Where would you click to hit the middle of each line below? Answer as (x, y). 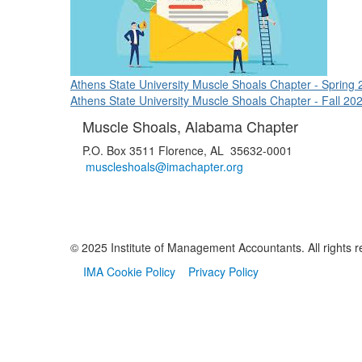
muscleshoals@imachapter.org (164, 166)
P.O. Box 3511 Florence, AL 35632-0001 (187, 150)
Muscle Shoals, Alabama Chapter (190, 126)
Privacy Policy (223, 271)
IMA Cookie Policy (129, 271)
